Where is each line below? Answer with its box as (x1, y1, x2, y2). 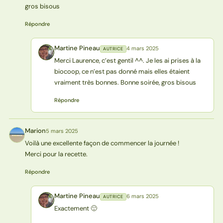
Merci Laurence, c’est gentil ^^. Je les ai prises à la (54, 56, 201, 65)
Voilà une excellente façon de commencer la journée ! (24, 138, 179, 147)
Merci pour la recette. (24, 149, 88, 158)
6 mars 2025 (126, 192, 159, 200)
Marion (24, 126, 46, 135)
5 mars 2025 (45, 127, 78, 134)
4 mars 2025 (126, 44, 159, 52)
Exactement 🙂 (54, 204, 97, 213)
